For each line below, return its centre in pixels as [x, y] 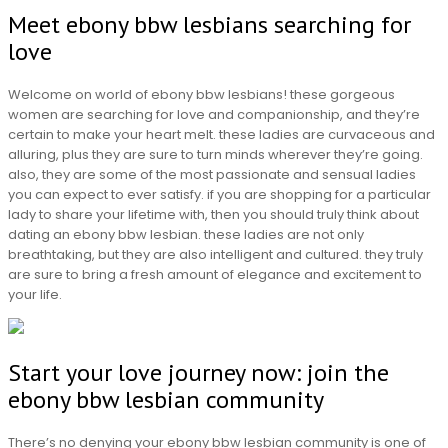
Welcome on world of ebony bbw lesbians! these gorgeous [201, 94]
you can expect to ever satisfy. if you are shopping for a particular [219, 194]
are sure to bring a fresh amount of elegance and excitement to [215, 274]
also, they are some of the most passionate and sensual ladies [212, 174]
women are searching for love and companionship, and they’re [214, 114]
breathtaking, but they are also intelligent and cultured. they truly [215, 254]
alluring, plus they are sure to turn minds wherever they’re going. [215, 154]
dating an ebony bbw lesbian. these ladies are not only [186, 234]
